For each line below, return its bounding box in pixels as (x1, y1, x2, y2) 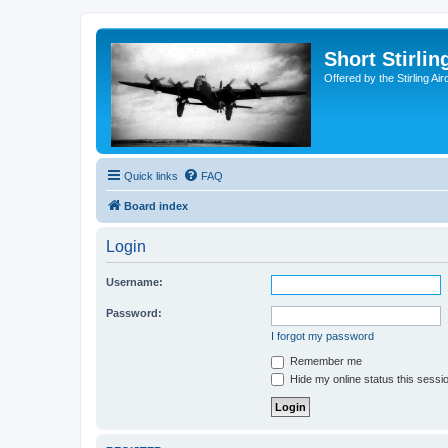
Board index (124, 200, 188, 212)
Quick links (124, 170, 178, 182)
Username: (106, 276, 163, 288)
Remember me (287, 355, 362, 367)
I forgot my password (271, 330, 374, 342)
